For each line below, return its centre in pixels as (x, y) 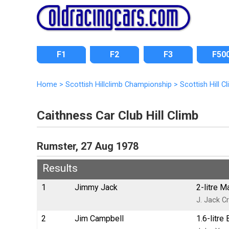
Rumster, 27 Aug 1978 (88, 146)
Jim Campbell (99, 218)
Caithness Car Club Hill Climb (118, 115)
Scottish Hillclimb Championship (119, 85)
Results (60, 168)
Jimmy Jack (96, 187)
